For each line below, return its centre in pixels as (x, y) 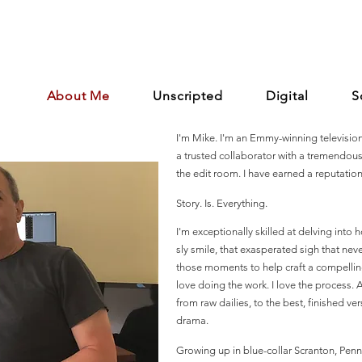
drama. (192, 320)
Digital (287, 96)
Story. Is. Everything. (222, 203)
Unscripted (188, 96)
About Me (78, 96)
